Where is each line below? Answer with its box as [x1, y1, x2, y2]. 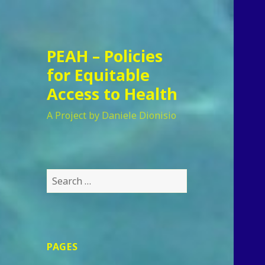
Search [46, 169, 78, 183]
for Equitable [47, 64, 150, 86]
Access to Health [47, 83, 178, 105]
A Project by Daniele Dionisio [47, 109, 177, 122]
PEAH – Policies [47, 45, 163, 67]
